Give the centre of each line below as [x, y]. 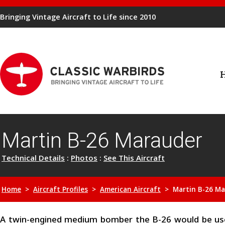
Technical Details [33, 158]
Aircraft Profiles [61, 189]
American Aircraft [130, 189]
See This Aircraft [134, 158]
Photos [84, 158]
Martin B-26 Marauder [102, 140]
